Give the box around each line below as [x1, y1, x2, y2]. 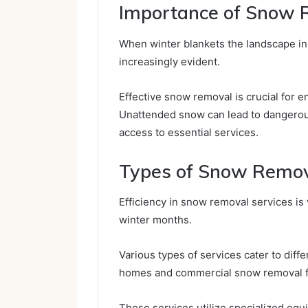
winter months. [119, 213, 192, 227]
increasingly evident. [119, 54, 220, 68]
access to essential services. [119, 125, 258, 139]
